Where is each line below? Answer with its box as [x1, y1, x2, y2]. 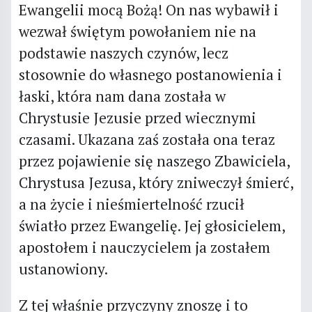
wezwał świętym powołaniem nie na [18, 21, 256, 41]
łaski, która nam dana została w [18, 86, 226, 106]
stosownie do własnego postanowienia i [18, 64, 282, 84]
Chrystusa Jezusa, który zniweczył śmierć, [18, 172, 293, 192]
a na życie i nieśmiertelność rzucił [18, 194, 244, 214]
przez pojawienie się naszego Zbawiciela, [18, 150, 290, 171]
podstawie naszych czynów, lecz [18, 42, 228, 63]
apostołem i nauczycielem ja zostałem [18, 237, 270, 257]
